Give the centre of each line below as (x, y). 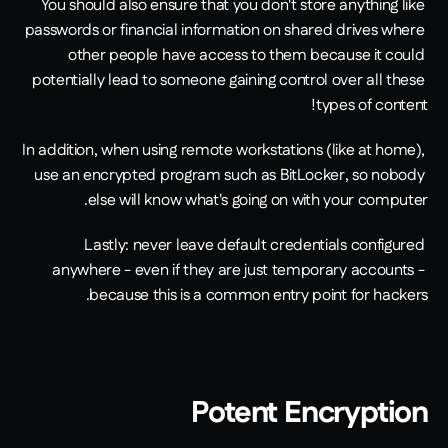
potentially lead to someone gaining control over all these (228, 81)
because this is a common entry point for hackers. (258, 296)
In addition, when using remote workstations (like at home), (223, 151)
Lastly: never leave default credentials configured (254, 246)
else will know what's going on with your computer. (257, 201)
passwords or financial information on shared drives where (224, 31)
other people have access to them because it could (246, 56)
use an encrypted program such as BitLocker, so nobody (229, 176)
